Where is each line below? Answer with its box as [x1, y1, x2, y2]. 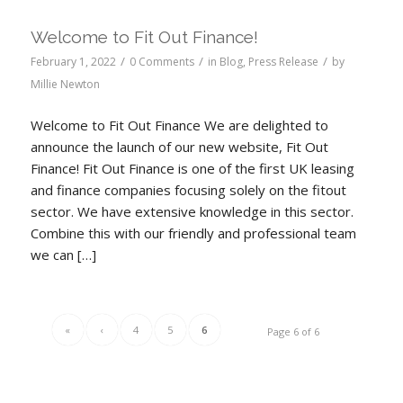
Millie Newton [30, 76, 100, 92]
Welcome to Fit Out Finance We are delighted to [30, 115, 328, 134]
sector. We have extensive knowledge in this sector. [30, 201, 354, 220]
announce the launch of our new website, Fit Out [30, 137, 328, 156]
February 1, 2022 [30, 54, 116, 69]
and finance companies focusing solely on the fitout [30, 180, 346, 199]
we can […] [30, 245, 96, 264]
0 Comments [129, 54, 194, 69]
